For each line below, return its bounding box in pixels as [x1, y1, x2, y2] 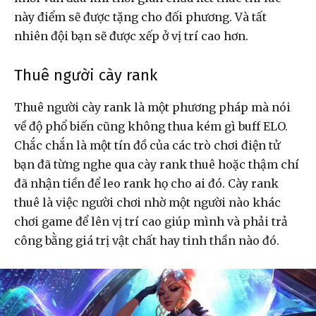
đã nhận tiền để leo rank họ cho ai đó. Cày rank [14, 176, 279, 190]
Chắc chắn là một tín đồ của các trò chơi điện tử [14, 138, 280, 152]
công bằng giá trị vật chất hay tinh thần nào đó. [14, 233, 282, 248]
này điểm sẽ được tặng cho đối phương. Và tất [14, 9, 267, 24]
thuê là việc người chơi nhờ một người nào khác [14, 195, 281, 209]
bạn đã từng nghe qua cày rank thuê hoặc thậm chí [14, 157, 299, 171]
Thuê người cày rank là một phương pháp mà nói [14, 99, 291, 114]
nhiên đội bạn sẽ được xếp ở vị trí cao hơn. [14, 28, 248, 43]
